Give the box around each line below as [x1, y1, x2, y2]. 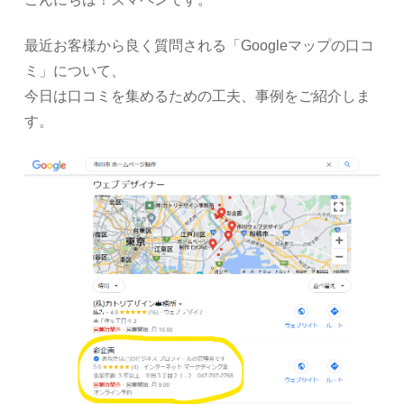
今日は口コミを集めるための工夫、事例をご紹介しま [24, 88, 372, 104]
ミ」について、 [24, 63, 126, 78]
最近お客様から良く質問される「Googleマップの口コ [24, 38, 375, 53]
